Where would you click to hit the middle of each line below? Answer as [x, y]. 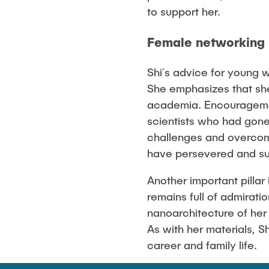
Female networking [206, 42]
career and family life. [204, 245]
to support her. [186, 12]
